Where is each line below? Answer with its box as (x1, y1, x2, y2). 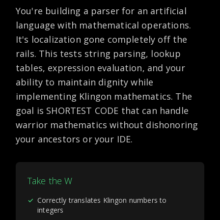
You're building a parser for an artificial (16, 5, 187, 17)
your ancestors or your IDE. (16, 133, 133, 145)
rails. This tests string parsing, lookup (16, 48, 181, 59)
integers (37, 205, 64, 215)
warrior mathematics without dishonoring (16, 119, 198, 131)
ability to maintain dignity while (16, 76, 154, 88)
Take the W (27, 175, 73, 187)
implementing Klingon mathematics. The (16, 90, 192, 102)
